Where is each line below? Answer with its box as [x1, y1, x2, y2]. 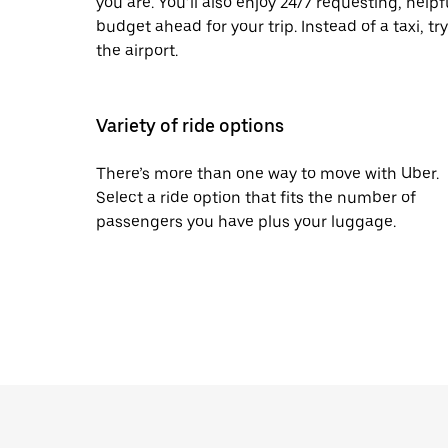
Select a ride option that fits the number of [96, 188, 416, 207]
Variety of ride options [96, 115, 284, 136]
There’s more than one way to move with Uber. [96, 164, 439, 183]
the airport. [96, 41, 178, 60]
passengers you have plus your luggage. [96, 212, 396, 231]
